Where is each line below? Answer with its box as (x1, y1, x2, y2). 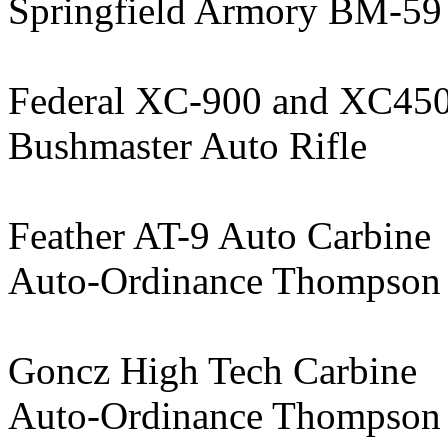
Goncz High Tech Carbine (8, 349, 417, 392)
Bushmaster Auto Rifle (8, 124, 367, 167)
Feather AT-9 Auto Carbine (8, 214, 431, 257)
